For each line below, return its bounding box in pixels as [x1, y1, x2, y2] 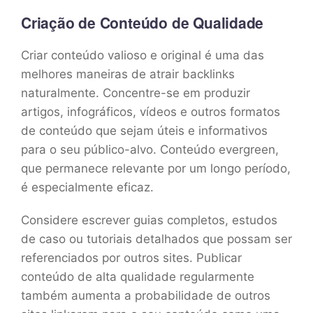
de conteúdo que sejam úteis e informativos [21, 123, 268, 138]
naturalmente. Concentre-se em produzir [21, 85, 250, 100]
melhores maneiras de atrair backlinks [21, 66, 235, 81]
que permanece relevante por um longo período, [21, 161, 291, 175]
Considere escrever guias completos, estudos [21, 212, 277, 227]
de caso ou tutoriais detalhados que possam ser [21, 231, 292, 246]
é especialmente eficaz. [21, 180, 154, 194]
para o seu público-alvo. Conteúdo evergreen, [21, 142, 279, 156]
